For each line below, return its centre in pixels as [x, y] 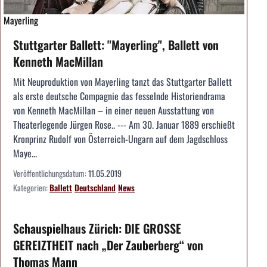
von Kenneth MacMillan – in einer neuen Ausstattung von [114, 111]
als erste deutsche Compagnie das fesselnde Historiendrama [119, 96]
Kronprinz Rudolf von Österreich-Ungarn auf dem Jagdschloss [120, 139]
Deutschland [95, 188]
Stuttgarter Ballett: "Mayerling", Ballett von [116, 45]
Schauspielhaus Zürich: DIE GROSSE [97, 229]
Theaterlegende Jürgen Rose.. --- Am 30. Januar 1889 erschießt [124, 125]
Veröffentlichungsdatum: [51, 173]
